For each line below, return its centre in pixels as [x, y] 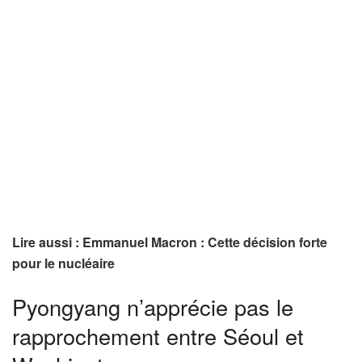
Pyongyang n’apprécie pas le [153, 307]
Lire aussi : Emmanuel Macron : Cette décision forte [170, 242]
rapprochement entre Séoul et [158, 336]
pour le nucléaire [63, 263]
